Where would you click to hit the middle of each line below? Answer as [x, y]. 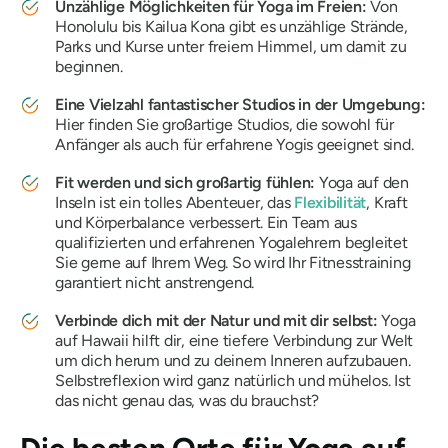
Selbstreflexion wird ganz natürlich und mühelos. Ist [233, 380]
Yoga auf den [362, 182]
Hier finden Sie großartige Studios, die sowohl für [225, 124]
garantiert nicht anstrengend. [156, 282]
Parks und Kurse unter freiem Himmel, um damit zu [231, 46]
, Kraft [387, 202]
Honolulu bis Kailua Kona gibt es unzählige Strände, [231, 26]
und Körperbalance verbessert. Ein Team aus [206, 222]
